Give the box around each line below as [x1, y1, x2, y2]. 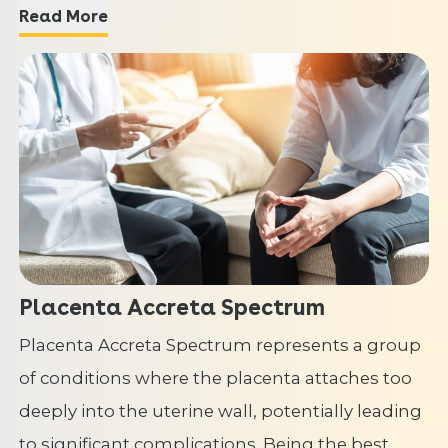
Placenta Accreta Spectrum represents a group [18, 334, 421, 355]
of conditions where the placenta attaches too [18, 367, 412, 388]
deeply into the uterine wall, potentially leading [18, 400, 422, 421]
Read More [65, 5, 108, 26]
